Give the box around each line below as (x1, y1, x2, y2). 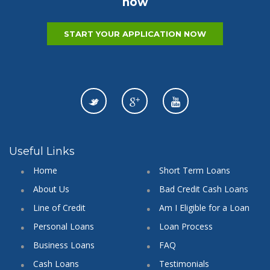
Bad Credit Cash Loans (159, 183, 248, 195)
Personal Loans (33, 221, 94, 233)
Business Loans (33, 239, 95, 251)
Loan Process (159, 221, 213, 233)
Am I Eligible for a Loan (159, 202, 250, 214)
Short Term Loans (159, 165, 230, 177)
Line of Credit (33, 202, 86, 214)
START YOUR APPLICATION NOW (64, 29, 206, 39)
